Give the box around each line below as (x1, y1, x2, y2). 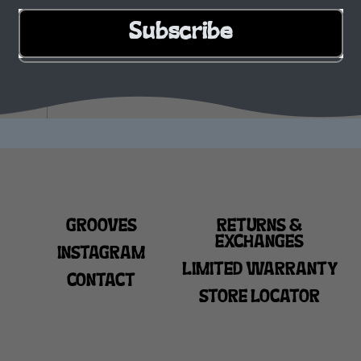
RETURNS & (217, 218, 303, 236)
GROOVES (65, 218, 137, 236)
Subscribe (128, 21, 233, 46)
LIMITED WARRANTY (181, 261, 338, 280)
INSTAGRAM (57, 245, 146, 263)
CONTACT (67, 272, 136, 291)
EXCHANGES (215, 234, 305, 252)
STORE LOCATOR (199, 288, 321, 307)
